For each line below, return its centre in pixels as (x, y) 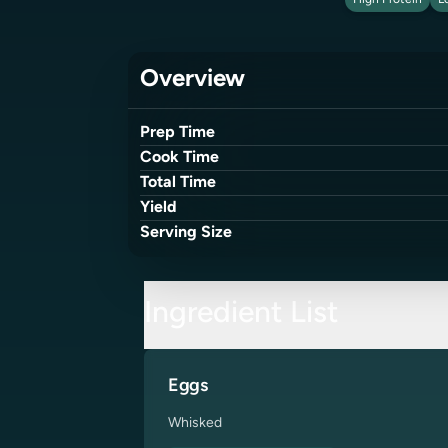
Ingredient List (241, 314)
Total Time (178, 183)
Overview (192, 80)
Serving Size (186, 233)
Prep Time (177, 133)
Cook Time (179, 158)
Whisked (195, 423)
